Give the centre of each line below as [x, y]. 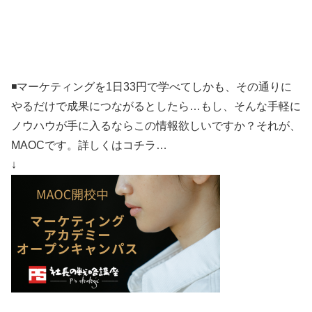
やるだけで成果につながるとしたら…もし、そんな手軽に [156, 106]
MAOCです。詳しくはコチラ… [89, 145]
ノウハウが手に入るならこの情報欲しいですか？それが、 [156, 125]
